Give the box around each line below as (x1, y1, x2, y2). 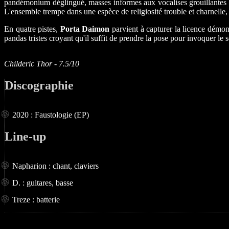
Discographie (5, 79, 74, 93)
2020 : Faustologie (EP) (12, 110, 89, 119)
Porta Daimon (60, 25, 110, 34)
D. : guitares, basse (12, 178, 73, 187)
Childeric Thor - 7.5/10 (4, 59, 79, 68)
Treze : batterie (12, 195, 60, 204)
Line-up (5, 129, 46, 143)
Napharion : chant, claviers (12, 161, 99, 170)
